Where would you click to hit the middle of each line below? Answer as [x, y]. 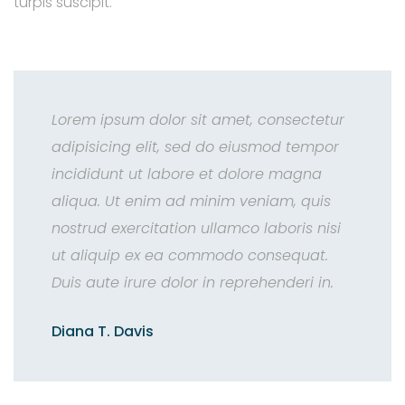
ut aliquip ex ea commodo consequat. [189, 256]
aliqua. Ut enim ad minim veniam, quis [191, 202]
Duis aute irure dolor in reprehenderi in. [192, 283]
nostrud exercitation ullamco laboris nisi [196, 229]
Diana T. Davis [102, 332]
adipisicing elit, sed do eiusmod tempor [195, 147]
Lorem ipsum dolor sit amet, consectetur [198, 120]
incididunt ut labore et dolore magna [186, 174]
